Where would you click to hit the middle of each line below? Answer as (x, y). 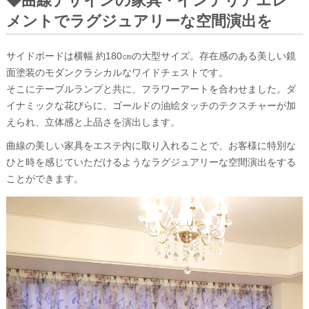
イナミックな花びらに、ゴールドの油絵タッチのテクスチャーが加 (151, 106)
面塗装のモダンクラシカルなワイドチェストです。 (117, 72)
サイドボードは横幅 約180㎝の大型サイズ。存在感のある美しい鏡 (151, 56)
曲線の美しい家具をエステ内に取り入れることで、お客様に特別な (151, 146)
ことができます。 (44, 179)
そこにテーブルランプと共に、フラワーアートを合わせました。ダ (151, 89)
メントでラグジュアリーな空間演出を (139, 21)
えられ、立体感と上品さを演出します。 (93, 122)
